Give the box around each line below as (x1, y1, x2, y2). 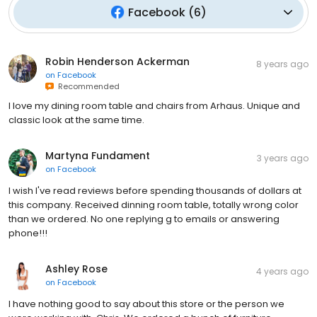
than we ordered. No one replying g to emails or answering (8, 212, 279, 226)
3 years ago (257, 151, 309, 164)
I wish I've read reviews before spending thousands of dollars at (8, 183, 301, 197)
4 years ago (256, 265, 309, 277)
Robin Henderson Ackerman (45, 54, 190, 69)
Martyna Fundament (45, 148, 150, 163)
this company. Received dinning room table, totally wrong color (8, 197, 299, 212)
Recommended (54, 80, 120, 92)
